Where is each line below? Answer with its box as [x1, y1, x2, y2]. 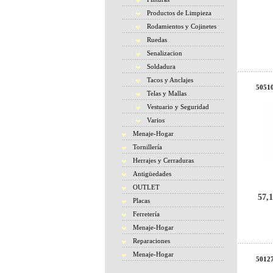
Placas [133, 197, 150, 204]
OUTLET [133, 183, 160, 191]
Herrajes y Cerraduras [133, 157, 194, 164]
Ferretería [133, 210, 160, 218]
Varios [147, 116, 165, 124]
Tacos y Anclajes [147, 76, 193, 83]
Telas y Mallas [147, 90, 186, 97]
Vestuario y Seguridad [147, 103, 209, 110]
